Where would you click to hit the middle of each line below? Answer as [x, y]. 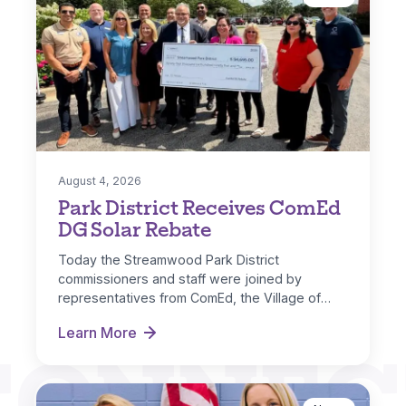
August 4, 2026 [100, 181]
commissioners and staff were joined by [180, 279]
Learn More [97, 333]
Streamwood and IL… [121, 317]
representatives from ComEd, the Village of [189, 298]
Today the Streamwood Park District [169, 260]
